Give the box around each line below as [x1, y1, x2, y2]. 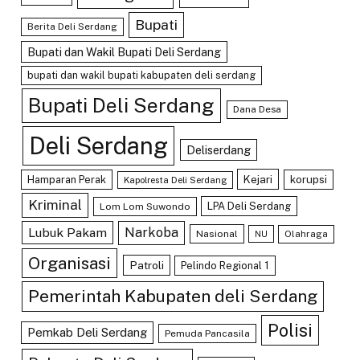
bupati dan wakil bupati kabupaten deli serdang [27, 68, 256, 81]
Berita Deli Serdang [27, 20, 118, 32]
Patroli [129, 258, 164, 272]
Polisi [268, 319, 313, 341]
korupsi [289, 173, 327, 186]
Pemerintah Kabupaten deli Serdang [28, 285, 318, 306]
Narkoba [124, 224, 178, 240]
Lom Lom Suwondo [99, 200, 190, 212]
